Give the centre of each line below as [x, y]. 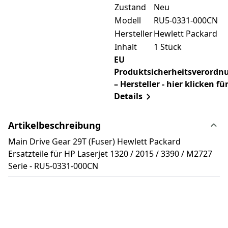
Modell [127, 20]
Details [128, 96]
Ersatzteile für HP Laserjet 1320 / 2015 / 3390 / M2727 [110, 154]
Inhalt [125, 47]
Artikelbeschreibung [54, 125]
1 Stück [167, 47]
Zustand [130, 7]
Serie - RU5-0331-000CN [53, 166]
